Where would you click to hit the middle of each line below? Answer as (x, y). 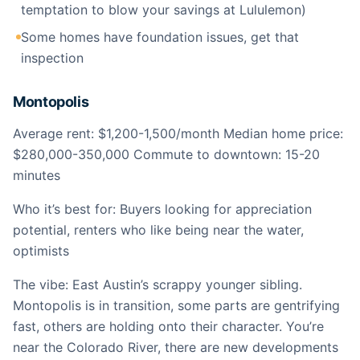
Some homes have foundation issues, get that (160, 37)
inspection (52, 58)
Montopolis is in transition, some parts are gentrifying (176, 305)
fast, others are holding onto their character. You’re (168, 326)
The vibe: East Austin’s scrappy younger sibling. (157, 284)
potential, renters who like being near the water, (158, 230)
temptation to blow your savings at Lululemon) (164, 10)
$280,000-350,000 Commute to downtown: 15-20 (166, 154)
